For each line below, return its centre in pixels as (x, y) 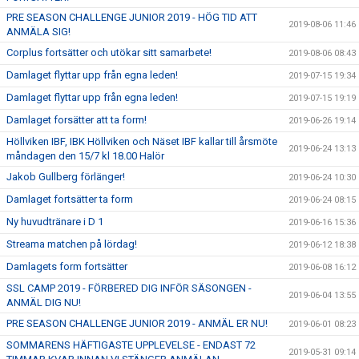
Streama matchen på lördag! (72, 244)
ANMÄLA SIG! (38, 31)
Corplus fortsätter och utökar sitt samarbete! (109, 52)
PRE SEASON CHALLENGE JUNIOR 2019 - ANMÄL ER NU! (137, 323)
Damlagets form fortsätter (67, 266)
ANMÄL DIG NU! (44, 302)
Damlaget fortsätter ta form (70, 199)
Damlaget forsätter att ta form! (77, 119)
